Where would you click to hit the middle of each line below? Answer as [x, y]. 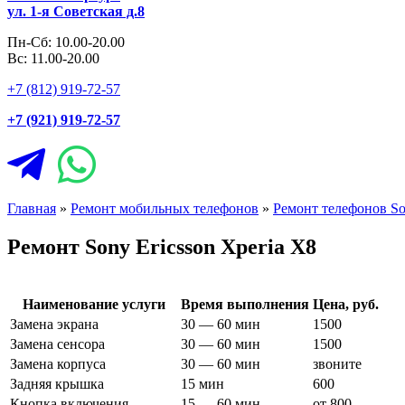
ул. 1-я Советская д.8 [76, 12]
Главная [32, 209]
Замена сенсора [57, 344]
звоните [337, 363]
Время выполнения [245, 304]
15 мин [202, 383]
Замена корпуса [58, 363]
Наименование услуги [94, 304]
